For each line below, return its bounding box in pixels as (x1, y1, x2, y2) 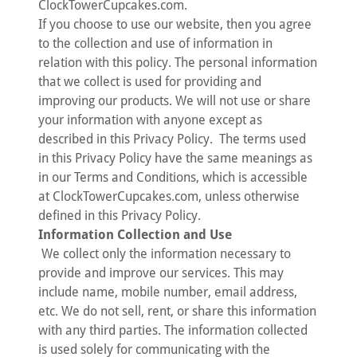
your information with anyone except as (38, 112, 262, 127)
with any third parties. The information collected (38, 323, 308, 338)
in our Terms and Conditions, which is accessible (38, 170, 308, 185)
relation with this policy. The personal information (38, 55, 317, 70)
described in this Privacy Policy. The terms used (38, 131, 306, 147)
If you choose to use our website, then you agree (38, 17, 312, 32)
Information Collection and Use (38, 227, 232, 242)
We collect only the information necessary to (38, 246, 291, 261)
